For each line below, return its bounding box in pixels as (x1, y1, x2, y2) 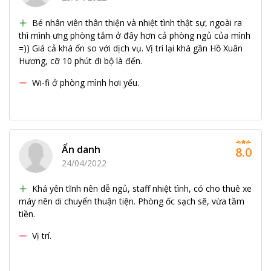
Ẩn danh (62, 143, 100, 157)
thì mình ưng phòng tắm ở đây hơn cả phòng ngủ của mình (19, 29, 250, 41)
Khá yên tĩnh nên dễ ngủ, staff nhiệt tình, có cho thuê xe (32, 182, 252, 194)
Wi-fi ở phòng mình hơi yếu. (32, 76, 139, 88)
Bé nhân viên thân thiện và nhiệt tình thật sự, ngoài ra (32, 16, 242, 28)
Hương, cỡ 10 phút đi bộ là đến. (19, 54, 142, 67)
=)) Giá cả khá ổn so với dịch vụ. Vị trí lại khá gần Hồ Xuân (19, 42, 243, 54)
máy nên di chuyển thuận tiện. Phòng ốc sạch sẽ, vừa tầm (19, 195, 244, 207)
